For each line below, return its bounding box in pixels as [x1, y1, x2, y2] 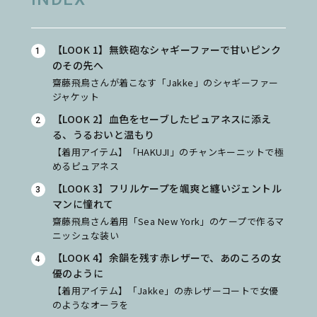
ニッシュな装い [52, 229, 120, 243]
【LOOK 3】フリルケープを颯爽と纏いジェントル [52, 181, 282, 196]
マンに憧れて [52, 197, 114, 212]
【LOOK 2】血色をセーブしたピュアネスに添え [52, 112, 272, 127]
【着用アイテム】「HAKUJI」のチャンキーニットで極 [52, 145, 284, 159]
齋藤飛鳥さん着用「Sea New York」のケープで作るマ [52, 214, 284, 229]
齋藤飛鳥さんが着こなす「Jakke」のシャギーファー [52, 76, 279, 90]
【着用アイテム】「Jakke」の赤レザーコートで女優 [52, 284, 279, 298]
